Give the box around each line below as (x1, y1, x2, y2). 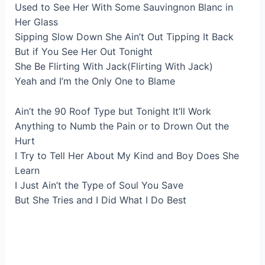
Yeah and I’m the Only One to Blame (14, 75, 175, 88)
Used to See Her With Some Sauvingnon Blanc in (14, 1, 233, 14)
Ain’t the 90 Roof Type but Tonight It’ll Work (14, 105, 211, 117)
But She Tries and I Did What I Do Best (14, 193, 186, 206)
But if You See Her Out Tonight (14, 46, 153, 58)
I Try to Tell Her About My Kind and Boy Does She (14, 149, 239, 161)
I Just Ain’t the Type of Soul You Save (14, 179, 183, 191)
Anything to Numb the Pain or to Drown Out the (14, 119, 229, 132)
